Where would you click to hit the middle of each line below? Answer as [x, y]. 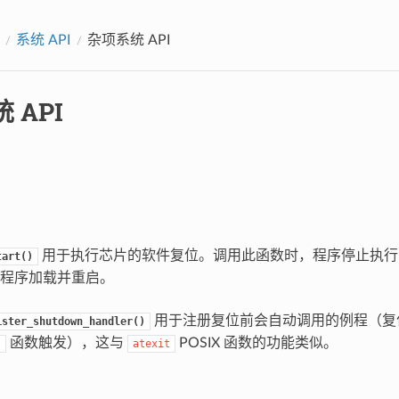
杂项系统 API [128, 40]
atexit [151, 343]
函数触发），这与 [66, 342]
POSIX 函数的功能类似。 [256, 342]
